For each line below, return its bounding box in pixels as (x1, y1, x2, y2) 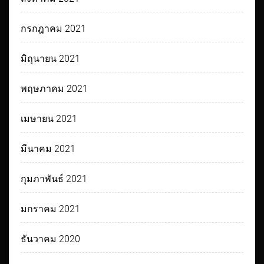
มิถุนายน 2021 (21, 52, 81, 64)
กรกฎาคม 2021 (21, 22, 87, 34)
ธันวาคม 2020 (21, 233, 81, 245)
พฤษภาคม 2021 (21, 82, 88, 94)
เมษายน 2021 (21, 113, 78, 124)
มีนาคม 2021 (21, 143, 76, 154)
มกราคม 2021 (21, 203, 81, 214)
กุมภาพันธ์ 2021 (21, 173, 88, 184)
